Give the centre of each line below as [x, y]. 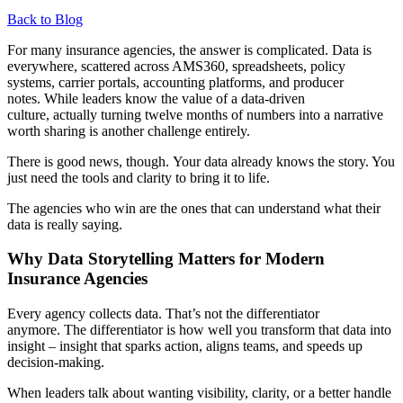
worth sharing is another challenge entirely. [129, 130]
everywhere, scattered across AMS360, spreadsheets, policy [176, 66]
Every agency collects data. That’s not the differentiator [163, 314]
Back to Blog [45, 19]
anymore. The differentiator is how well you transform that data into [199, 330]
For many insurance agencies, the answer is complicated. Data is [189, 49]
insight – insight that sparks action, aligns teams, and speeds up [185, 346]
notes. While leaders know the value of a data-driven [156, 98]
